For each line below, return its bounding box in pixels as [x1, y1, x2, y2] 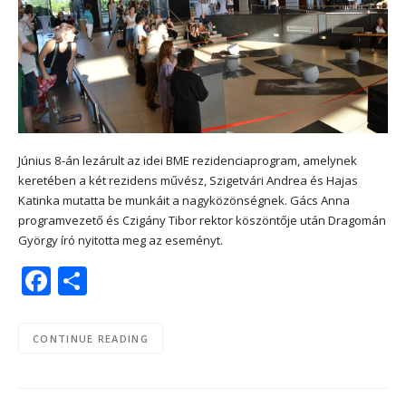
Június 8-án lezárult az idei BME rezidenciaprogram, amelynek [18, 151, 357, 169]
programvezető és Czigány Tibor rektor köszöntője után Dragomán [18, 211, 386, 228]
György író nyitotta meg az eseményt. [18, 231, 223, 248]
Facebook [51, 261, 179, 301]
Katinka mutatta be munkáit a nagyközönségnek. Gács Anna [18, 191, 350, 208]
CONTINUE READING [33, 331, 149, 345]
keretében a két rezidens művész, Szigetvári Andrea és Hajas [18, 171, 358, 188]
